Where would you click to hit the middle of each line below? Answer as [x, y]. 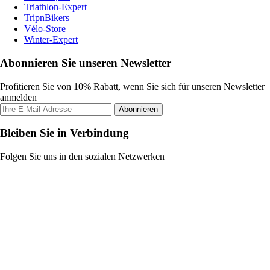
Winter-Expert [51, 40]
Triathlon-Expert [55, 7]
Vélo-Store [45, 29]
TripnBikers [47, 18]
